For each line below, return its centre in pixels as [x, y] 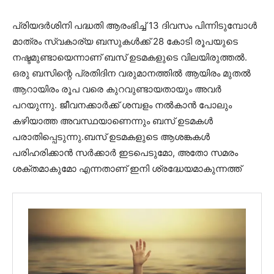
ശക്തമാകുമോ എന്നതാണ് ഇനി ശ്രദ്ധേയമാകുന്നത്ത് [127, 168]
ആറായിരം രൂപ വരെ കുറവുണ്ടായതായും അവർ [117, 89]
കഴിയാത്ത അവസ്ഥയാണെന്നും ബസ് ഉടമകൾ [113, 120]
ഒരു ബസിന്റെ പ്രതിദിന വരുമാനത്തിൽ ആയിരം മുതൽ [131, 73]
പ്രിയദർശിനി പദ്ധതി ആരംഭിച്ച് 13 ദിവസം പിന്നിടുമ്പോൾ [135, 25]
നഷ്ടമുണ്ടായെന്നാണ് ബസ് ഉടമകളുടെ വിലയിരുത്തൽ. [130, 57]
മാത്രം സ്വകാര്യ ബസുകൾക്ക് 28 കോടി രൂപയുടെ [125, 41]
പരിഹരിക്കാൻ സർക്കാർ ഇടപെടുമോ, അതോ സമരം [125, 152]
